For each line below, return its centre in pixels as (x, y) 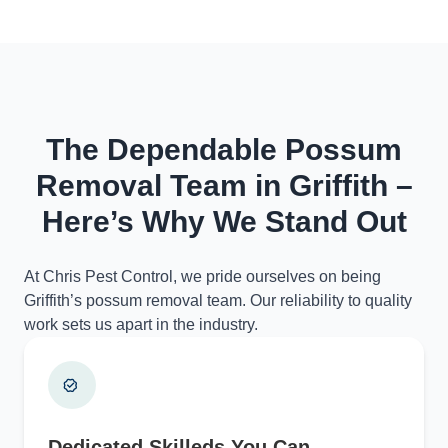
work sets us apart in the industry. (141, 324)
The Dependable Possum (224, 149)
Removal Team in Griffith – (224, 185)
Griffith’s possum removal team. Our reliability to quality (218, 300)
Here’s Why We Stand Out (224, 221)
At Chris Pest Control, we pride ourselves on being (202, 276)
